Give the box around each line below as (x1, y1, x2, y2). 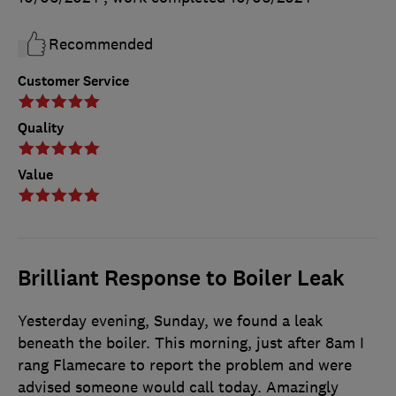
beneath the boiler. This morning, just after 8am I (18, 333, 364, 354)
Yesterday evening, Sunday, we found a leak (18, 311, 323, 331)
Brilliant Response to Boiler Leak (18, 264, 345, 293)
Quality (18, 118, 65, 138)
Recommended (49, 34, 153, 55)
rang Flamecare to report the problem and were (18, 355, 352, 376)
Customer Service (18, 72, 129, 91)
